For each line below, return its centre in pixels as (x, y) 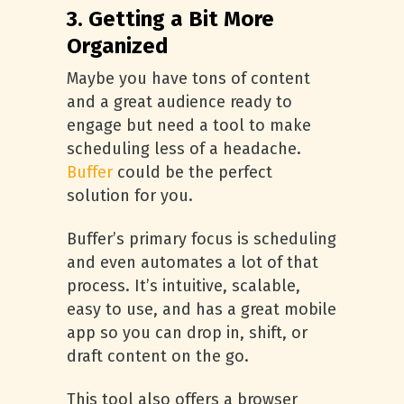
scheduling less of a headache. (184, 149)
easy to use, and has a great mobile (202, 309)
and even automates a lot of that (193, 262)
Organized (118, 46)
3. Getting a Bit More (170, 19)
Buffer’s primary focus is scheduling (202, 239)
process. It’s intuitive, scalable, (184, 286)
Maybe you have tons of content (188, 78)
